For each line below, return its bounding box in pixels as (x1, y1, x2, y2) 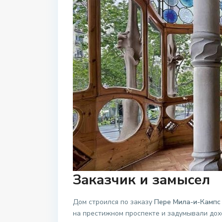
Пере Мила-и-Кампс (154, 197, 221, 207)
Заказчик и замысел (73, 170, 210, 190)
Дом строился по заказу (73, 197, 154, 207)
